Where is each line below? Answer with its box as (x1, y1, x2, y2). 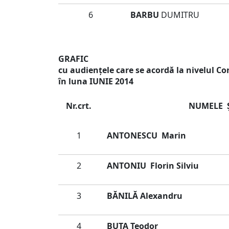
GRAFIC (58, 53, 88, 64)
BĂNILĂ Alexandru (107, 190, 182, 201)
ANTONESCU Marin (107, 130, 186, 141)
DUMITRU (161, 9, 199, 20)
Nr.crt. (66, 100, 91, 111)
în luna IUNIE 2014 (58, 76, 133, 87)
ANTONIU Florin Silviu (107, 160, 199, 171)
